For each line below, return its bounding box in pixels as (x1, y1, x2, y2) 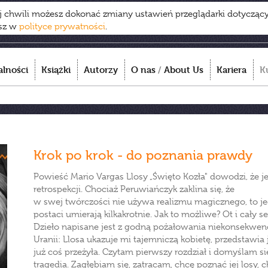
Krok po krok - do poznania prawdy (33, 147, 252, 163)
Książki (41, 64, 71, 75)
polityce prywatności (19, 21, 105, 32)
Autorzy (84, 64, 118, 75)
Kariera (217, 64, 246, 75)
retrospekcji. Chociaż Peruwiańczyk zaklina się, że (33, 184, 234, 194)
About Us (164, 64, 203, 75)
